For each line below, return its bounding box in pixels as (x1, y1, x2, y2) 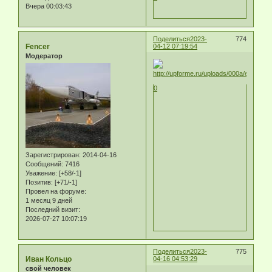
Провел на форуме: (25, 188, 86, 195)
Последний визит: (25, 206, 80, 214)
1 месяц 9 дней (25, 197, 72, 205)
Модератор (25, 52, 63, 59)
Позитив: (25, 178, 53, 186)
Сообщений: (25, 160, 63, 168)
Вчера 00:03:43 (25, 2, 72, 10)
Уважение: (25, 169, 57, 177)
